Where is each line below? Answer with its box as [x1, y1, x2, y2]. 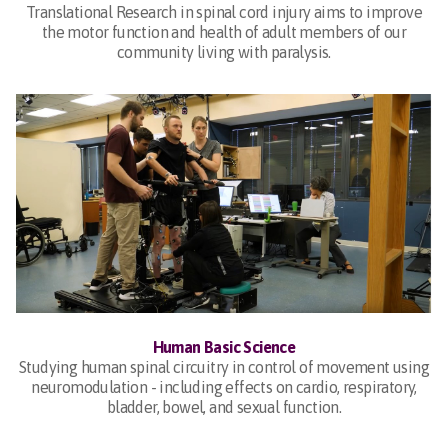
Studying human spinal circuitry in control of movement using [19, 358, 429, 377]
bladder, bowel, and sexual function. [106, 398, 342, 417]
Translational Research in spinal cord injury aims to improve [26, 2, 422, 21]
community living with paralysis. [117, 42, 331, 61]
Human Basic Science [152, 338, 296, 357]
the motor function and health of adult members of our [41, 22, 407, 41]
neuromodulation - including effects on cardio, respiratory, [31, 378, 417, 397]
